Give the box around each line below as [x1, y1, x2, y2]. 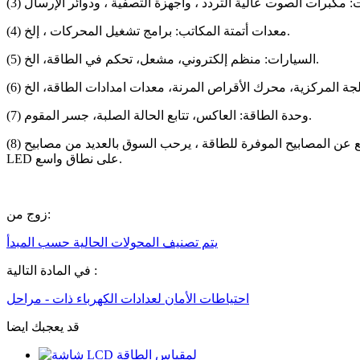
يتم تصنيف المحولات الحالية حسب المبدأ [6, 235, 218, 249]
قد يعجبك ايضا [6, 319, 80, 333]
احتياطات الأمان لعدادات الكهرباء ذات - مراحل [6, 291, 249, 305]
